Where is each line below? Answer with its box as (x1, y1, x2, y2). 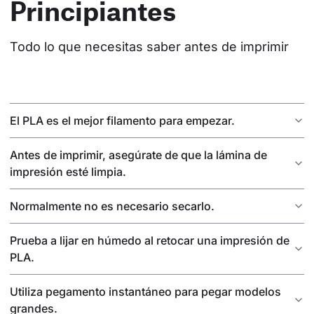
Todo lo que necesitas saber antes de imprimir (10, 39, 289, 55)
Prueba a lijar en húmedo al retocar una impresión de (10, 233, 289, 248)
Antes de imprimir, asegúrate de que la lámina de (10, 148, 267, 163)
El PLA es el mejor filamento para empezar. (10, 114, 235, 128)
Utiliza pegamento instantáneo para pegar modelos (10, 285, 281, 299)
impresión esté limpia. (10, 165, 126, 179)
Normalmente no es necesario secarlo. (10, 199, 214, 214)
